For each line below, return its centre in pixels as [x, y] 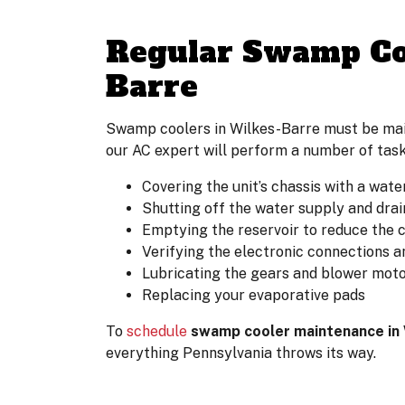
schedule [157, 331]
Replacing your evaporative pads [254, 295]
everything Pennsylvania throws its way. [241, 353]
